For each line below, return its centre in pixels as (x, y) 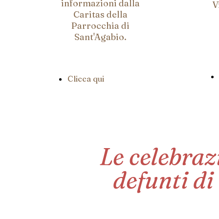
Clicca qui (86, 79)
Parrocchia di (100, 26)
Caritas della (100, 14)
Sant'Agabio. (100, 37)
